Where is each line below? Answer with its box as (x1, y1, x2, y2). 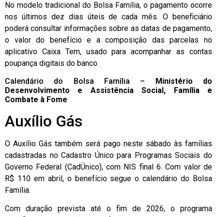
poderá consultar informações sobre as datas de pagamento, (5, 24, 212, 33)
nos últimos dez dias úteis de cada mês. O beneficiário (5, 12, 212, 22)
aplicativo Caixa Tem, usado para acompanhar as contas (5, 47, 212, 57)
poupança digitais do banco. (5, 59, 99, 68)
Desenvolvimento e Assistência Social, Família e (5, 85, 212, 95)
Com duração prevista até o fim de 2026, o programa (5, 203, 212, 213)
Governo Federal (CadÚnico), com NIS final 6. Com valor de (5, 162, 212, 171)
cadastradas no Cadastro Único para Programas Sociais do (5, 150, 212, 160)
